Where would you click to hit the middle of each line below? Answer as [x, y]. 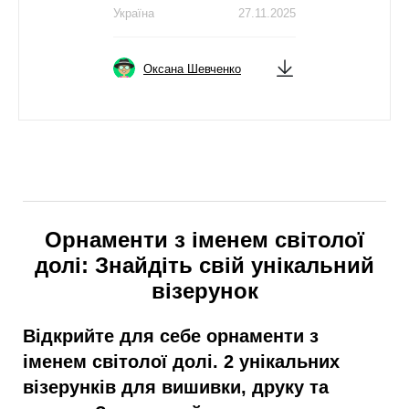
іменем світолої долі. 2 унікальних [181, 361]
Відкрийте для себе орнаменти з [171, 336]
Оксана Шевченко [192, 69]
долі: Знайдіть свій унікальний [204, 266]
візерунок [204, 291]
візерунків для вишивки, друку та [176, 387]
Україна [134, 14]
